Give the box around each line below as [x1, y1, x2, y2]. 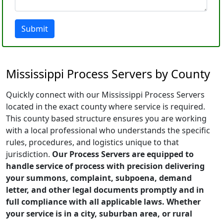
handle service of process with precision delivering [6, 161, 205, 171]
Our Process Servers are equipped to [52, 149, 194, 160]
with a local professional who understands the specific [6, 125, 210, 136]
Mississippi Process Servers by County [6, 66, 210, 82]
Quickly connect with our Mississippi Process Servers [6, 89, 205, 100]
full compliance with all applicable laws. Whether [6, 196, 201, 207]
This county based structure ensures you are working [6, 113, 207, 124]
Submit [21, 23, 48, 34]
